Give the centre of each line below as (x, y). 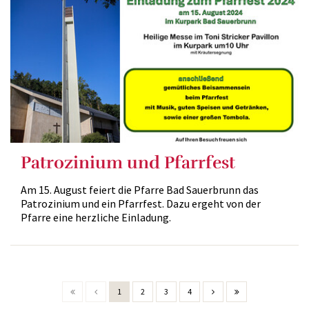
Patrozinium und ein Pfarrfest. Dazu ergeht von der (141, 203)
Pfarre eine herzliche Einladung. (96, 217)
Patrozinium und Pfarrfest (128, 162)
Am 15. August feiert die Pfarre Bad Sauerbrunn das (140, 190)
